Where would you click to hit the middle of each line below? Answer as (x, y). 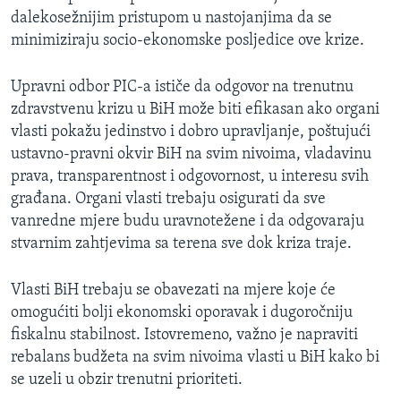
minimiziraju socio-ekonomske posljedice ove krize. (188, 41)
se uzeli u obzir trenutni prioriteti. (127, 380)
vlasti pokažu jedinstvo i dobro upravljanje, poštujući (191, 132)
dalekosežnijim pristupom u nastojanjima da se (171, 19)
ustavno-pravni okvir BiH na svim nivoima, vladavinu (191, 155)
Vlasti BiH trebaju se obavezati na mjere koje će (173, 291)
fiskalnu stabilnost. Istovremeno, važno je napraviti (184, 336)
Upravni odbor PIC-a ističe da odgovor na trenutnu (182, 88)
